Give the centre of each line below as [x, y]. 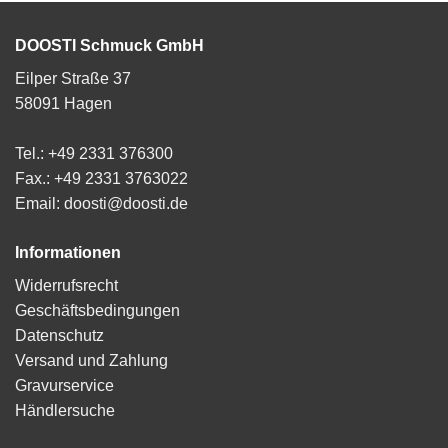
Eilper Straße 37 [73, 79]
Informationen [68, 253]
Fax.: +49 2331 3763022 [101, 179]
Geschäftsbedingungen [97, 311]
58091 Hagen [63, 104]
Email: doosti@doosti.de [101, 204]
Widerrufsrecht [66, 286]
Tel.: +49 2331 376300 [94, 154]
